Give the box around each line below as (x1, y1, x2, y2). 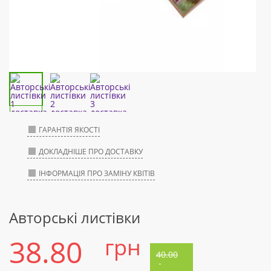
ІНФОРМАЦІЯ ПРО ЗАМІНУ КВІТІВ (39, 168, 155, 179)
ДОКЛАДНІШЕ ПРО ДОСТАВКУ (39, 146, 143, 157)
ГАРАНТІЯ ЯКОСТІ (39, 125, 100, 135)
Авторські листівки (9, 207, 140, 228)
